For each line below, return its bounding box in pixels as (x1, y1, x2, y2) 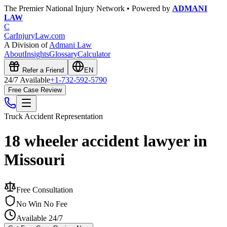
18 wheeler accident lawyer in (4, 132, 207, 150)
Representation (53, 112, 103, 121)
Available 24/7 (16, 213, 63, 222)
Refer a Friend (20, 66, 64, 74)
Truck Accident (4, 112, 53, 121)
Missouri (4, 150, 65, 169)
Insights (24, 50, 49, 58)
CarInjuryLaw (4, 31, 49, 40)
